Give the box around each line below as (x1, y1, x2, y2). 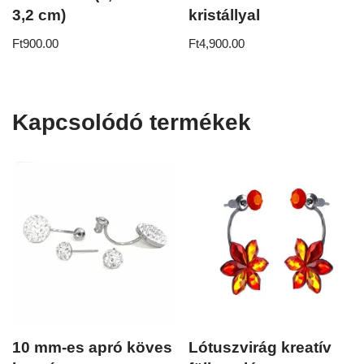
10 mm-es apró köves (12, 338, 172, 356)
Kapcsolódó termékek (12, 110, 251, 135)
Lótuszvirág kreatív (188, 338, 332, 356)
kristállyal (188, 6, 261, 24)
